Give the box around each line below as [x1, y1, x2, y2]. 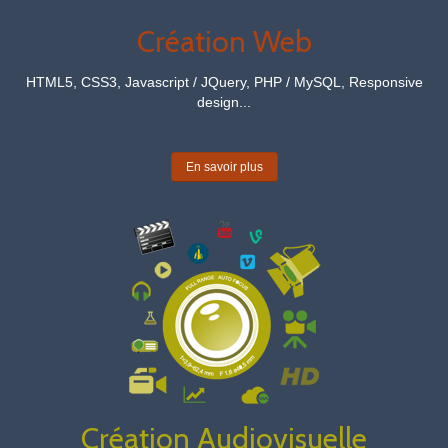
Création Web [136, 23, 312, 60]
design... [197, 94, 251, 110]
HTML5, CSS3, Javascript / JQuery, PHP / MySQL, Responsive [25, 74, 423, 90]
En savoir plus [185, 160, 263, 174]
